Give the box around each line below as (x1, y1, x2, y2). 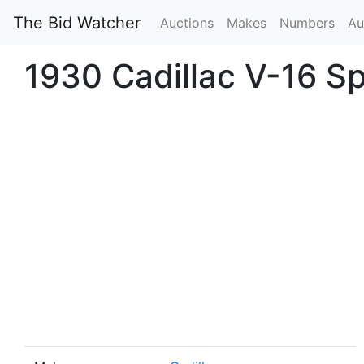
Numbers (279, 15, 335, 31)
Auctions (160, 15, 214, 31)
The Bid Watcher (13, 13, 141, 32)
